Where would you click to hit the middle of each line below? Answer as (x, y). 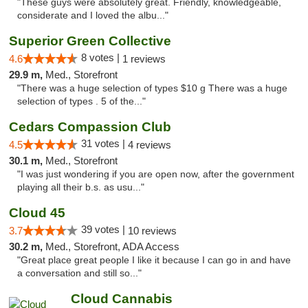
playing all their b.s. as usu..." (81, 187)
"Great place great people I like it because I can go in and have (154, 260)
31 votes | (104, 143)
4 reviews (150, 145)
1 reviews (144, 59)
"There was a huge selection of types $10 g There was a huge (152, 88)
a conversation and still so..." (79, 273)
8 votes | (102, 57)
